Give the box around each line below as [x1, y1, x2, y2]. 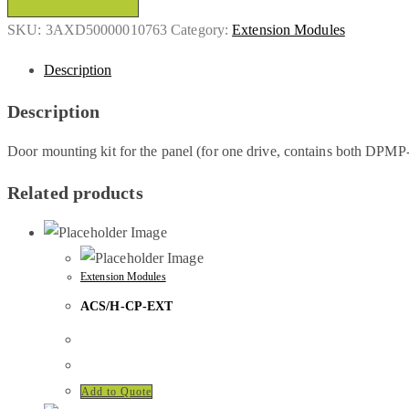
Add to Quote [81, 384, 152, 398]
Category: [171, 22, 233, 38]
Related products [7, 182, 143, 203]
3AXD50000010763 [45, 22, 167, 38]
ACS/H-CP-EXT [80, 299, 173, 314]
